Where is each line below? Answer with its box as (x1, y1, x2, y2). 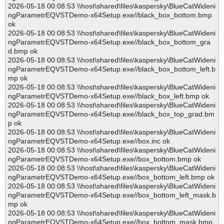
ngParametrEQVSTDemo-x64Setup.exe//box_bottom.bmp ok (8, 155, 201, 163)
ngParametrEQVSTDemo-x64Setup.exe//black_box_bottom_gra (8, 38, 210, 46)
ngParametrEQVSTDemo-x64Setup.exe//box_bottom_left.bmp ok (8, 173, 214, 181)
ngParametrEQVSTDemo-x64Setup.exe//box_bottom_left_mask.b (8, 191, 216, 199)
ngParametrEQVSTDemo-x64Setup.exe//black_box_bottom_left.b (8, 65, 215, 73)
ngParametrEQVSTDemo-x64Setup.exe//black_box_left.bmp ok (8, 92, 209, 100)
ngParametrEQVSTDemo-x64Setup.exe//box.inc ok (8, 137, 170, 145)
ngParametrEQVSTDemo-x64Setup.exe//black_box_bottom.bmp (8, 11, 212, 19)
